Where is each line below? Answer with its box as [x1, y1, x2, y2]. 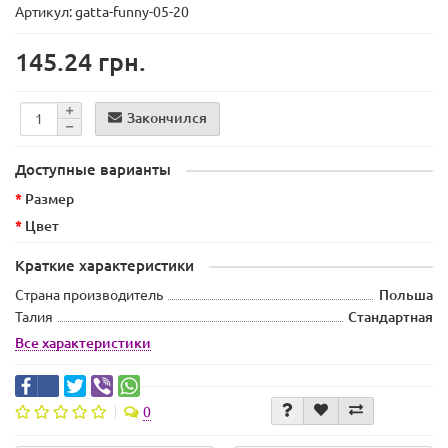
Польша [379, 287, 433, 304]
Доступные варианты [15, 161, 171, 179]
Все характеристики [15, 335, 151, 352]
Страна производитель [15, 287, 163, 304]
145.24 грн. [15, 48, 146, 77]
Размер [25, 191, 74, 208]
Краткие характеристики [15, 257, 194, 275]
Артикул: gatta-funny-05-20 [15, 4, 189, 21]
